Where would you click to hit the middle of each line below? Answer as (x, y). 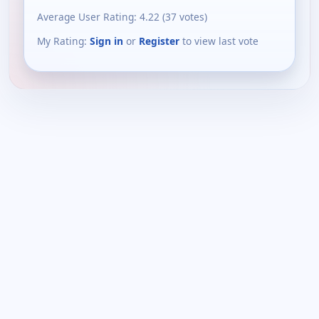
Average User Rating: (88, 17)
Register (159, 41)
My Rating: (63, 41)
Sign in (106, 41)
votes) (192, 17)
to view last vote (219, 41)
